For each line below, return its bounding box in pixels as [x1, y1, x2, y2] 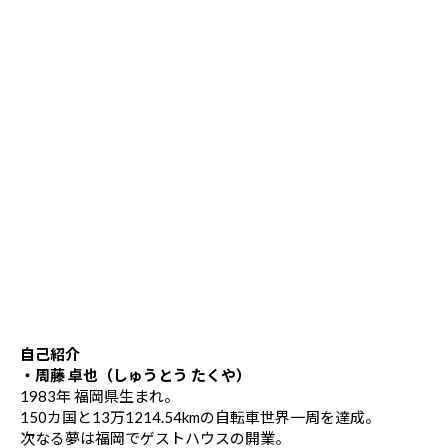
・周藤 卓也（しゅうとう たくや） [20, 365, 251, 384]
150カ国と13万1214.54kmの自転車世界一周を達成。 [20, 407, 380, 426]
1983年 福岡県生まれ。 [20, 386, 179, 405]
